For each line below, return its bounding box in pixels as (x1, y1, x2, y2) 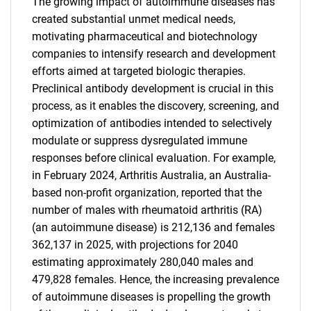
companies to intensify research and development (32, 47, 276, 60)
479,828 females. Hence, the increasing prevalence (32, 273, 279, 286)
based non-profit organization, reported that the (32, 186, 262, 199)
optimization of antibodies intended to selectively (32, 117, 272, 130)
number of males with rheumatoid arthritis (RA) (32, 203, 262, 217)
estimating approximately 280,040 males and (32, 255, 253, 269)
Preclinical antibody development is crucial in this (32, 82, 274, 95)
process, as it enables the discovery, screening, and (32, 99, 279, 112)
